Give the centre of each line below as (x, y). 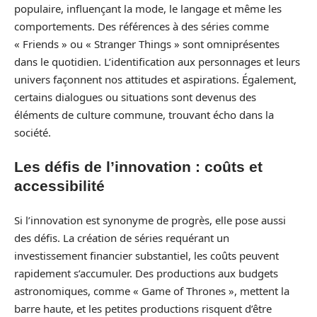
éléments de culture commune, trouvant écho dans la (144, 114)
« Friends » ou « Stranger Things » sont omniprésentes (147, 44)
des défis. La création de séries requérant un (122, 237)
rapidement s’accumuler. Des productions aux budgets (146, 273)
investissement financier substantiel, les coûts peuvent (146, 255)
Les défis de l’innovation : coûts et (138, 167)
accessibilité (59, 186)
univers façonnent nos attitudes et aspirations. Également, (155, 79)
